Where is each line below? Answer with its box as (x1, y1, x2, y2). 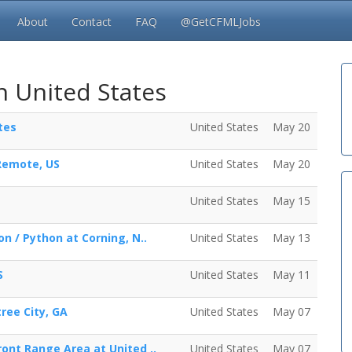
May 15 (273, 193, 310, 208)
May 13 (273, 230, 310, 245)
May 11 (273, 267, 310, 282)
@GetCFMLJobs (181, 14, 261, 29)
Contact (71, 14, 112, 29)
